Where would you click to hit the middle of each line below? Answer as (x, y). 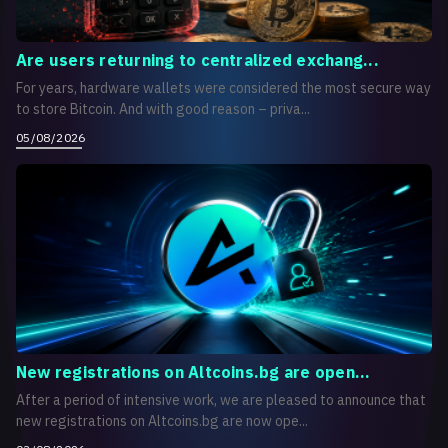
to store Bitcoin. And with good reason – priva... (163, 109)
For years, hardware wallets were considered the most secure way (223, 88)
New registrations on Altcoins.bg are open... (193, 372)
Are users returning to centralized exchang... (197, 60)
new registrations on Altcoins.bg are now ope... (162, 421)
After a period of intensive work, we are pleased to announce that (221, 400)
